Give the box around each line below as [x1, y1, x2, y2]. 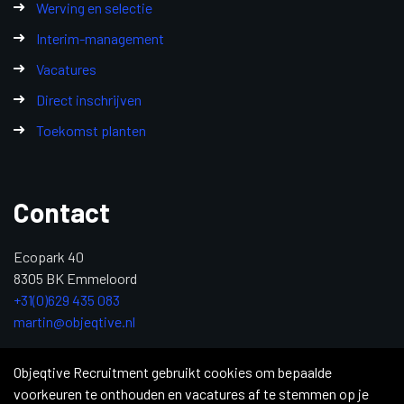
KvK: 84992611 [14, 347, 103, 365]
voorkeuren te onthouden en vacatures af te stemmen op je [14, 385, 369, 402]
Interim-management [36, 29, 164, 47]
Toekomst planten [36, 121, 146, 139]
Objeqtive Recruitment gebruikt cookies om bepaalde [14, 363, 332, 381]
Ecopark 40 [14, 247, 84, 265]
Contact [14, 195, 110, 228]
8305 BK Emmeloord [14, 269, 137, 287]
